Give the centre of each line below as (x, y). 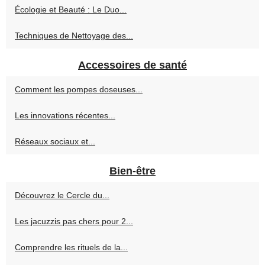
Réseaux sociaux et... (55, 142)
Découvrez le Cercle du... (62, 195)
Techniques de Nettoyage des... (74, 36)
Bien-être (132, 171)
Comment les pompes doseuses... (79, 90)
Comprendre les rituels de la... (71, 248)
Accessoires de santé (132, 65)
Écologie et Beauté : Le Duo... (71, 10)
